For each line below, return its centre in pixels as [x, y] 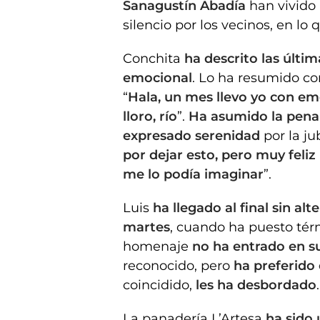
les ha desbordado [256, 285]
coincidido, [159, 285]
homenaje [157, 246]
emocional [157, 77]
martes [146, 227]
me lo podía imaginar [193, 174]
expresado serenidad [191, 135]
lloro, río [150, 116]
